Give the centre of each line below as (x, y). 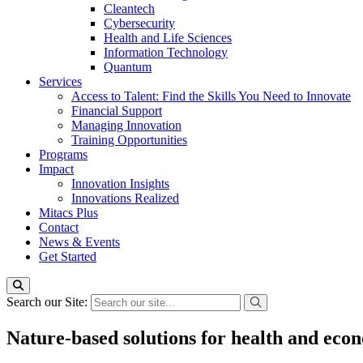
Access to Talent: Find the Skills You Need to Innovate (211, 96)
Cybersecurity (139, 23)
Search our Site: (49, 302)
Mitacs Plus (68, 213)
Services (60, 81)
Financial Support (117, 111)
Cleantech (129, 9)
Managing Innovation (126, 125)
